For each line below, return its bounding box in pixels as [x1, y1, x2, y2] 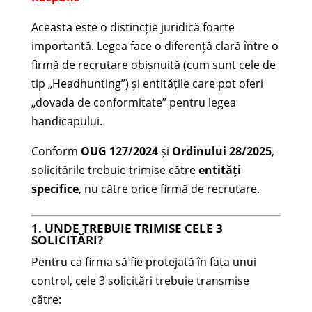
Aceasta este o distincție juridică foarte [31, 19, 235, 35]
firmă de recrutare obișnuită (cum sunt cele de [31, 56, 276, 72]
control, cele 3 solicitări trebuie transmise [31, 272, 249, 288]
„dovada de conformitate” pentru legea [31, 94, 236, 110]
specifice [31, 180, 79, 196]
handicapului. [31, 113, 102, 129]
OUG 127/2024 [80, 143, 158, 159]
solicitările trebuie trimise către [31, 162, 198, 178]
